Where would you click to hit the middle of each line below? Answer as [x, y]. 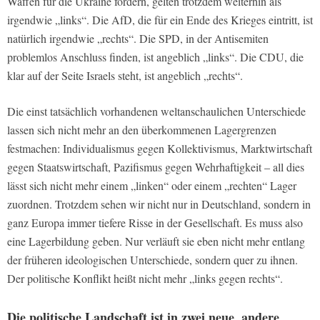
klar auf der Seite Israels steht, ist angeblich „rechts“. [125, 75]
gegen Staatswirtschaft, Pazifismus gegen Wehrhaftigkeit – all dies [156, 166]
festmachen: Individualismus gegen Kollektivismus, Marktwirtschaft [160, 148]
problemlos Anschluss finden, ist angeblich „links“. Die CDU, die [155, 56]
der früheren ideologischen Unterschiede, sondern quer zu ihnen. [152, 259]
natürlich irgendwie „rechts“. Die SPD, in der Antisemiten [138, 38]
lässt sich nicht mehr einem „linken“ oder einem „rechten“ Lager [152, 185]
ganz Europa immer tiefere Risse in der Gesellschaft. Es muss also [155, 222]
